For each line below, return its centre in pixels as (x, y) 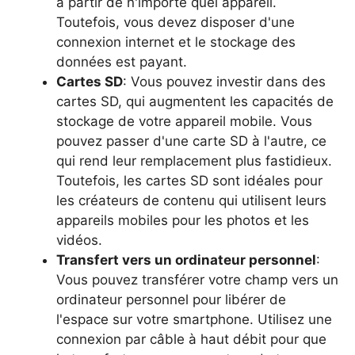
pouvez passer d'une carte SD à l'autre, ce (191, 141)
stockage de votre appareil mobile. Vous (184, 121)
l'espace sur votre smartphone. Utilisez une (194, 319)
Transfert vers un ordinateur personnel (186, 260)
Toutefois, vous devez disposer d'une (176, 22)
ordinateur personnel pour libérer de (171, 299)
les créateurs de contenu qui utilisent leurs (191, 200)
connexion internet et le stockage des (176, 42)
